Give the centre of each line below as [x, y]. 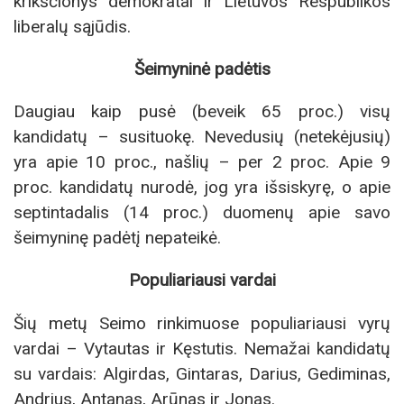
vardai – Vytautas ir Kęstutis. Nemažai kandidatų [202, 348]
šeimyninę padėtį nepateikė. [117, 238]
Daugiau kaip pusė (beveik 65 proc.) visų [202, 112]
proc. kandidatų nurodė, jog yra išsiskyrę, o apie [202, 188]
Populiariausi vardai [202, 280]
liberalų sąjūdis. [72, 26]
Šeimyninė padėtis [202, 69]
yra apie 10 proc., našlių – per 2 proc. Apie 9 [202, 162]
